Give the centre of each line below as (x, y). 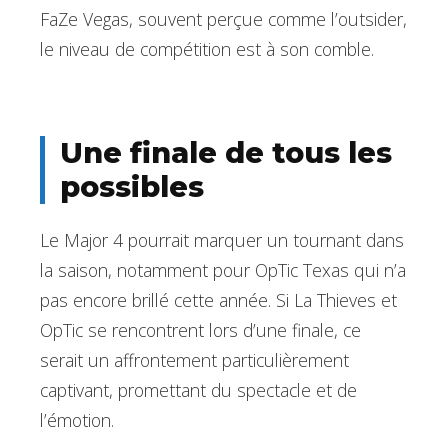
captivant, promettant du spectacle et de (198, 390)
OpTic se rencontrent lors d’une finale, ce (200, 330)
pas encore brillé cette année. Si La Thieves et (218, 300)
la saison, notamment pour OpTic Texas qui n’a (223, 270)
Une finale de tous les (226, 152)
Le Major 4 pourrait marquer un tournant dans (222, 240)
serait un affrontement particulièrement (194, 360)
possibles (132, 186)
